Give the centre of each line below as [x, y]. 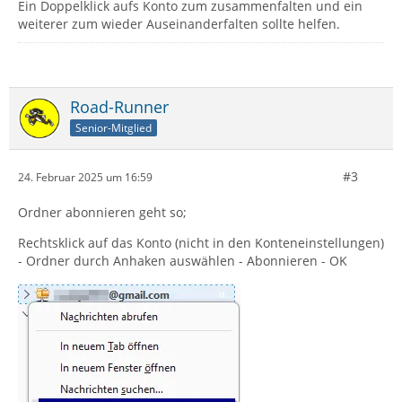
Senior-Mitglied [114, 128]
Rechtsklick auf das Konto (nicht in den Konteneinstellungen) [201, 243]
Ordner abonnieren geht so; [102, 213]
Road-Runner [119, 107]
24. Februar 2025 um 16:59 [85, 177]
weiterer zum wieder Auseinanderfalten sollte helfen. [179, 24]
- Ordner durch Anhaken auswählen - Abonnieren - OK [183, 261]
